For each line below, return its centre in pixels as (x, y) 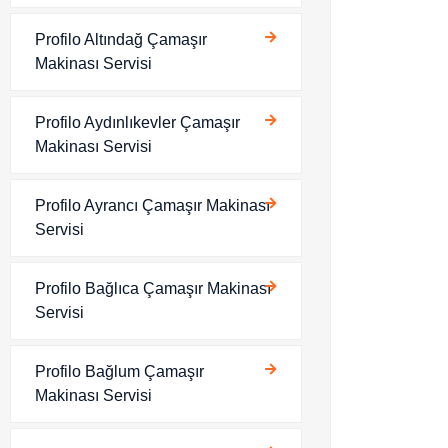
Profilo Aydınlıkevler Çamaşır (137, 122)
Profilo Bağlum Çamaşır (119, 371)
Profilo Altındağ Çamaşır (121, 39)
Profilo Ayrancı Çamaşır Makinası (152, 205)
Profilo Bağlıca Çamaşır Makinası (153, 288)
